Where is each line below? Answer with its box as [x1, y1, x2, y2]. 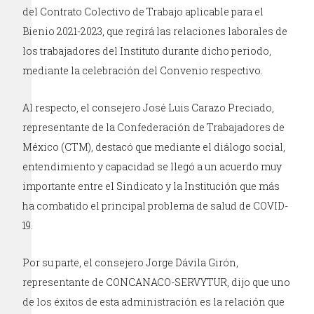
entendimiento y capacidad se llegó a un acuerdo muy [22, 160, 282, 174]
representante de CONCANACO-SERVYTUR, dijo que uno [22, 275, 291, 289]
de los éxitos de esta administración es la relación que [22, 295, 285, 309]
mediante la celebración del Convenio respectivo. [22, 64, 264, 78]
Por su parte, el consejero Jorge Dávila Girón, [22, 256, 239, 270]
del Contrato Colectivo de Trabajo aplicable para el [22, 5, 264, 19]
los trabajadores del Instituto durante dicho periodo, [22, 44, 272, 58]
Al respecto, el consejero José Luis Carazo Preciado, [22, 101, 275, 115]
